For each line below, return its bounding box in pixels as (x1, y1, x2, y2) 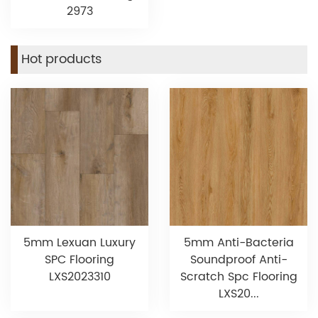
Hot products (21, 49, 102, 70)
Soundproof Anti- (190, 251, 287, 270)
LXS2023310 (48, 268, 111, 287)
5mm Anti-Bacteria (183, 234, 294, 253)
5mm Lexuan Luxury (23, 234, 136, 253)
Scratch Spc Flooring (180, 268, 297, 287)
